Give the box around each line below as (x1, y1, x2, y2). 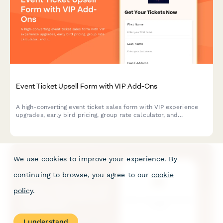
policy (13, 187, 33, 195)
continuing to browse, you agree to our (13, 171, 149, 179)
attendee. (16, 127, 44, 134)
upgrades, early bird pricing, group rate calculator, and (16, 111, 178, 118)
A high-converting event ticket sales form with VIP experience (16, 103, 198, 111)
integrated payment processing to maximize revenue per (16, 119, 182, 126)
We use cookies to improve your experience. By (13, 155, 177, 163)
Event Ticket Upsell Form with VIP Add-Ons (16, 82, 158, 91)
